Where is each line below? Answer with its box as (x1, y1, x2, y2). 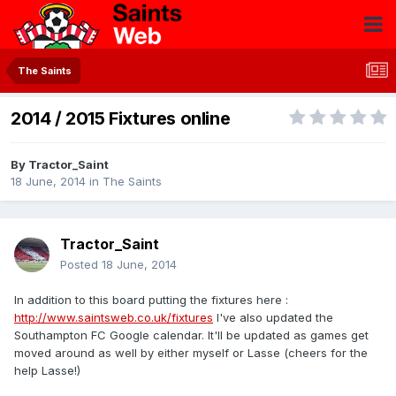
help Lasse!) (14, 363, 80, 378)
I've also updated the (213, 310, 333, 325)
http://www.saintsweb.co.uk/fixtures (14, 310, 213, 325)
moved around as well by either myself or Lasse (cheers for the (14, 346, 368, 361)
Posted (60, 257, 102, 272)
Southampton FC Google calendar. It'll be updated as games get (14, 328, 369, 343)
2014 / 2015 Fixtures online (11, 108, 231, 130)
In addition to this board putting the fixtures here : (14, 293, 288, 308)
